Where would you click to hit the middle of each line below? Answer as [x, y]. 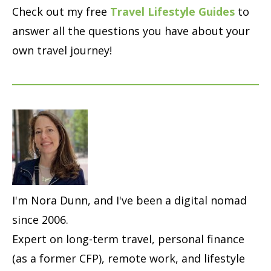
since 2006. [40, 219]
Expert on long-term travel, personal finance [128, 239]
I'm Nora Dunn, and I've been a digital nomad [129, 200]
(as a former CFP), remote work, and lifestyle [129, 258]
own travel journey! [62, 50]
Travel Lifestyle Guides [172, 11]
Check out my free [61, 11]
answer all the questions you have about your [131, 31]
